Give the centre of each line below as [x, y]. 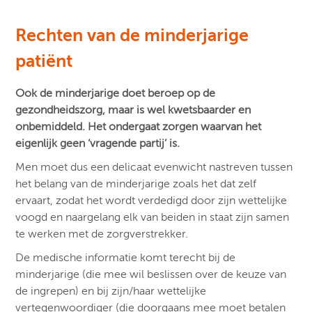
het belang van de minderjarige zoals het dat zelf [136, 184]
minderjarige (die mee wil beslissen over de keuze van [151, 275]
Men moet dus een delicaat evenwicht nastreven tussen [154, 167]
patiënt [44, 61]
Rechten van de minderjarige [132, 36]
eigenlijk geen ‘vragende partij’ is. [98, 144]
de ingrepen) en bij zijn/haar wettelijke [111, 291]
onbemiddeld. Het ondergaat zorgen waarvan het [139, 127]
